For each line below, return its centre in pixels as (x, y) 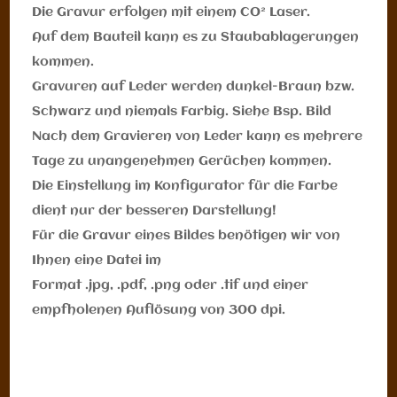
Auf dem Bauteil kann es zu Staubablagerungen (196, 38)
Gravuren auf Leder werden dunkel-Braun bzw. (194, 87)
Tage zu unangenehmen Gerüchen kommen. (182, 162)
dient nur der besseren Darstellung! (155, 211)
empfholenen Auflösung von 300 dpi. (159, 311)
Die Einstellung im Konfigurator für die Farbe (185, 187)
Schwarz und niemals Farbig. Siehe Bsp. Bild (182, 112)
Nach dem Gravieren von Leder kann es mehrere (198, 137)
